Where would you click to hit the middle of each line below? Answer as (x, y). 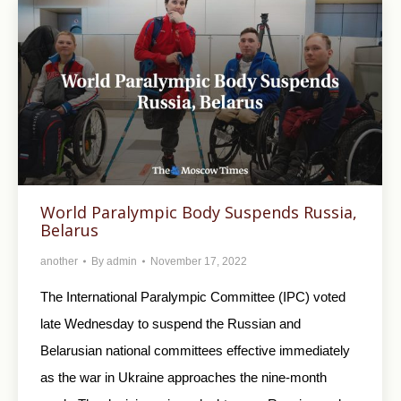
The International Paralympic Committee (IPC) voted (193, 296)
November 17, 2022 (199, 261)
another (59, 261)
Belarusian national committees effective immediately (195, 350)
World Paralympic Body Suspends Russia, (199, 212)
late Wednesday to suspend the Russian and (171, 323)
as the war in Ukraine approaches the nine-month (183, 377)
